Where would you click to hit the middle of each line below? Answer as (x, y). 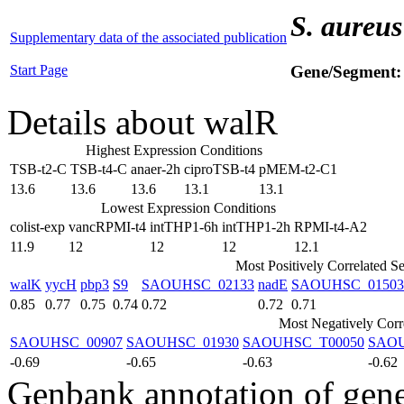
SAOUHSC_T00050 (303, 342)
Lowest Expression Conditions (188, 208)
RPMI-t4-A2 (331, 227)
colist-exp (37, 227)
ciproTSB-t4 (220, 169)
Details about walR (142, 122)
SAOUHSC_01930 (183, 342)
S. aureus (346, 26)
